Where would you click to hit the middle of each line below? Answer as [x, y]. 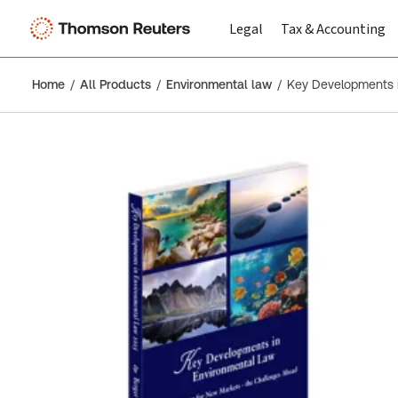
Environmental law [219, 84]
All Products [115, 84]
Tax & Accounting [333, 29]
